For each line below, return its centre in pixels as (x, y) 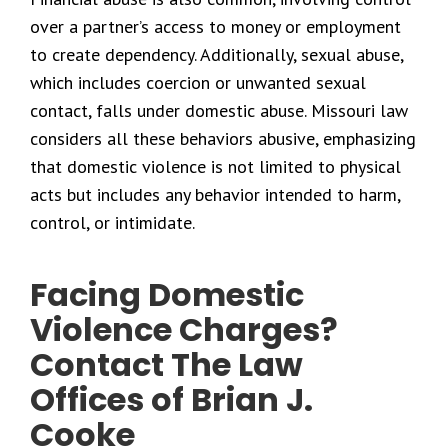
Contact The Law (166, 364)
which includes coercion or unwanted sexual (198, 82)
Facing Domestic (167, 294)
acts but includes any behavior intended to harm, (215, 194)
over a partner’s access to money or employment (215, 26)
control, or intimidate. (112, 222)
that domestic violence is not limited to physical (215, 166)
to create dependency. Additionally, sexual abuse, (216, 54)
